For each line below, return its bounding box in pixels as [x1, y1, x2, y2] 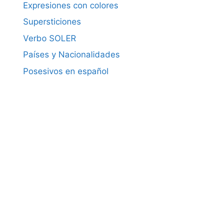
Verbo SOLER [23, 33, 76, 43]
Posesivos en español [23, 66, 109, 76]
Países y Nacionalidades [23, 50, 120, 60]
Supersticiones [23, 17, 81, 27]
